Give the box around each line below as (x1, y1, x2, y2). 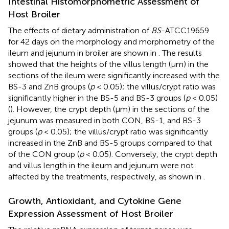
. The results (158, 48, 202, 58)
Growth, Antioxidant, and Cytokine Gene (8, 195, 181, 207)
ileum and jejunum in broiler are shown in (8, 48, 158, 58)
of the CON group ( (8, 149, 79, 159)
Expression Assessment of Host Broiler (8, 208, 173, 219)
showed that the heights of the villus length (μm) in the (8, 59, 209, 69)
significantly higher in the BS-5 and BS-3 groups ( (8, 93, 186, 103)
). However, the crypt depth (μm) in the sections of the (10, 104, 210, 114)
